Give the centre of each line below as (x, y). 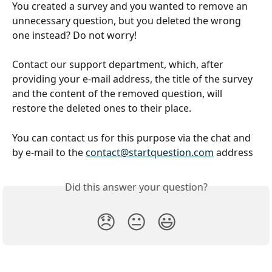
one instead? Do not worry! (74, 35)
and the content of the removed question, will (118, 94)
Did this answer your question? (136, 187)
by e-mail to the (49, 152)
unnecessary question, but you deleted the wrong (128, 21)
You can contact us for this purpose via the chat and (133, 138)
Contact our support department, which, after (119, 65)
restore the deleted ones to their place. (102, 108)
